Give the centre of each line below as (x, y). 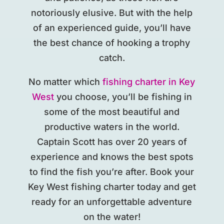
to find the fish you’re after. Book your (112, 172)
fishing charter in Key (149, 82)
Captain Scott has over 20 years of (112, 142)
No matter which (66, 82)
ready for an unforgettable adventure (112, 202)
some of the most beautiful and (112, 112)
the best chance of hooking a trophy (112, 43)
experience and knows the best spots (112, 157)
